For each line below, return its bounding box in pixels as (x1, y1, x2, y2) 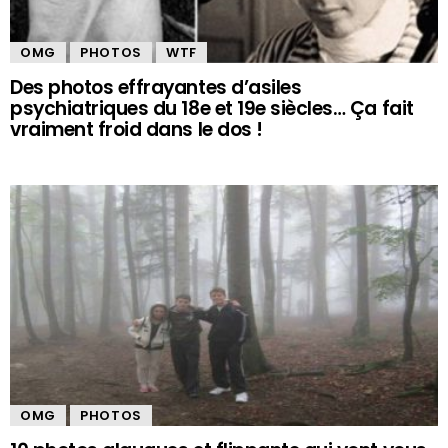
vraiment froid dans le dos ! (10, 116, 263, 144)
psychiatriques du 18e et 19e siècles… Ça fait (10, 95, 414, 123)
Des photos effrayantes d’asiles (10, 74, 302, 102)
